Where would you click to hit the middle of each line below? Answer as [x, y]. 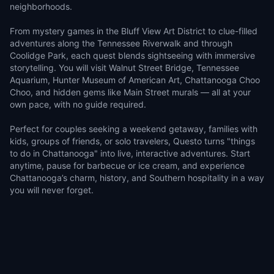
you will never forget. [52, 190]
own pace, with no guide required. [78, 104]
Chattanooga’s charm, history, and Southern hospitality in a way [137, 178]
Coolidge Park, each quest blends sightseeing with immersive [132, 55]
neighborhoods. [41, 6]
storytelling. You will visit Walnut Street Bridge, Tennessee [124, 68]
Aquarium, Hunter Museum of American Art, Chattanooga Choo [135, 80]
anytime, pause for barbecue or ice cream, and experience [127, 165]
